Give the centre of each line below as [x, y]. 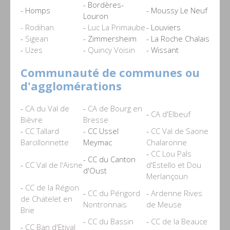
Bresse [96, 119]
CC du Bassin [111, 221]
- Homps [35, 10]
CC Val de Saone [180, 131]
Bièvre [32, 119]
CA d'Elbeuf [171, 114]
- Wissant [162, 50]
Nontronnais [105, 204]
